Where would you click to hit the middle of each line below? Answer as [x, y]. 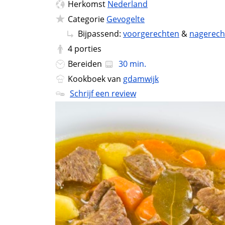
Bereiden [86, 64]
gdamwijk [141, 79]
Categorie [87, 19]
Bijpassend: [100, 34]
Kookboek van [95, 79]
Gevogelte [126, 19]
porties [88, 49]
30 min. [131, 64]
